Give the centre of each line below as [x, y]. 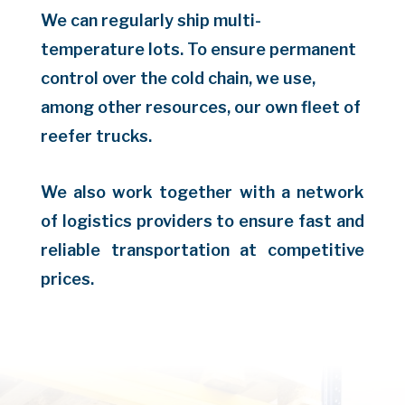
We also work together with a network [202, 193]
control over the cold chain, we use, [178, 79]
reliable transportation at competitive [202, 250]
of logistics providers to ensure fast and [202, 221]
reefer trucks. [96, 137]
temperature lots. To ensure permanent [198, 50]
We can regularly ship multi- [151, 21]
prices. [67, 279]
